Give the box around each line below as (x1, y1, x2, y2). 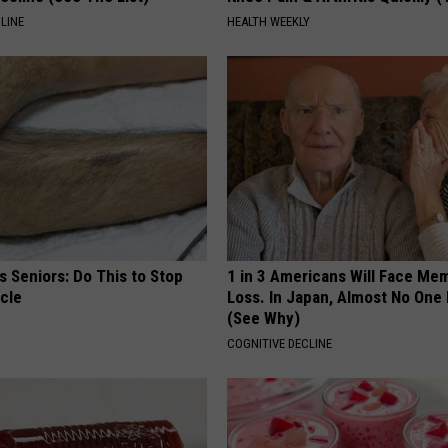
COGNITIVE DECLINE (227, 336, 333, 352)
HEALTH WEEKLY (227, 14, 311, 30)
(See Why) (227, 308, 301, 329)
